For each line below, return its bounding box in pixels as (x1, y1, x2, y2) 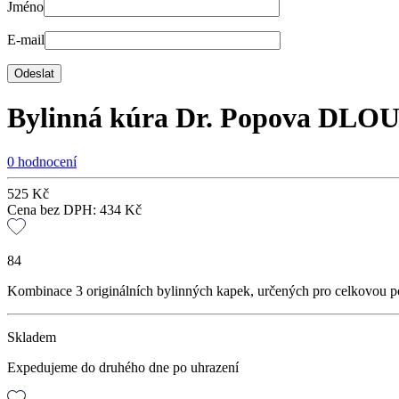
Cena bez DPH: (7, 201, 100, 217)
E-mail (7, 31, 45, 47)
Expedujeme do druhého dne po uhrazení (7, 360, 239, 376)
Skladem (7, 330, 56, 346)
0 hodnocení (7, 153, 77, 169)
